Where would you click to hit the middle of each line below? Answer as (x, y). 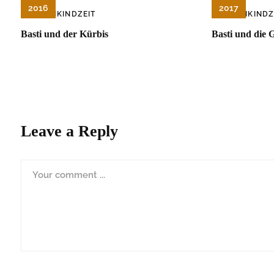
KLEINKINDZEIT (64, 14)
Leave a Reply (69, 131)
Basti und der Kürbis (65, 34)
